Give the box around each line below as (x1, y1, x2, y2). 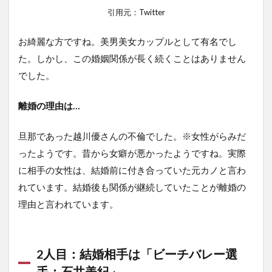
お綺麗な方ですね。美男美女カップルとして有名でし (18, 36, 237, 47)
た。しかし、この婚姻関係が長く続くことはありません (18, 53, 246, 64)
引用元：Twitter (107, 7, 165, 18)
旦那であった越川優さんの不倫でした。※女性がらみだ (18, 131, 246, 142)
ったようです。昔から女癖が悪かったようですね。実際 (18, 148, 246, 159)
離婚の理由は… (18, 100, 80, 112)
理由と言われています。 (18, 199, 118, 210)
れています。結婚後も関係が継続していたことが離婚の (18, 182, 246, 193)
